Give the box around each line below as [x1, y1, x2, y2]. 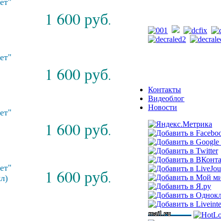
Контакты [148, 85, 181, 94]
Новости [148, 103, 177, 111]
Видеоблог [148, 94, 184, 103]
